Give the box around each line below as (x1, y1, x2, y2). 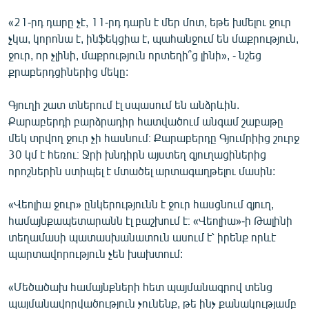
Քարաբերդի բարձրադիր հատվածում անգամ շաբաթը (8, 114, 283, 128)
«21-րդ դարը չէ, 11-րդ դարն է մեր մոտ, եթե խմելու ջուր (8, 14, 291, 28)
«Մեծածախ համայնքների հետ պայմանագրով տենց (8, 279, 272, 293)
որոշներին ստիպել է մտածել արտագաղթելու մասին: (8, 163, 275, 177)
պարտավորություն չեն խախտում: (8, 246, 183, 260)
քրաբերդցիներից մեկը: (8, 64, 128, 78)
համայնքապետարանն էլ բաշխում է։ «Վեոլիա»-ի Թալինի (8, 213, 292, 227)
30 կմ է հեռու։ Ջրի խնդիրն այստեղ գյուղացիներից (8, 147, 266, 161)
